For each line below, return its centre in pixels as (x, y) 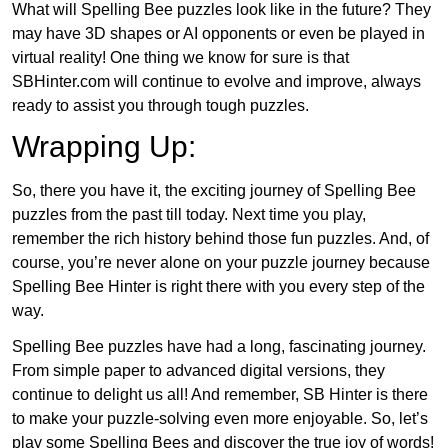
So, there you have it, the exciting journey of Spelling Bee (214, 191)
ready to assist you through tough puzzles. (160, 106)
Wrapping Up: (104, 147)
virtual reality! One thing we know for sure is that (180, 58)
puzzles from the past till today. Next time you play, (189, 215)
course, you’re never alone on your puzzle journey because (221, 263)
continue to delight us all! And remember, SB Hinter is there (220, 395)
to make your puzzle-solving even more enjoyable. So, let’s (220, 419)
